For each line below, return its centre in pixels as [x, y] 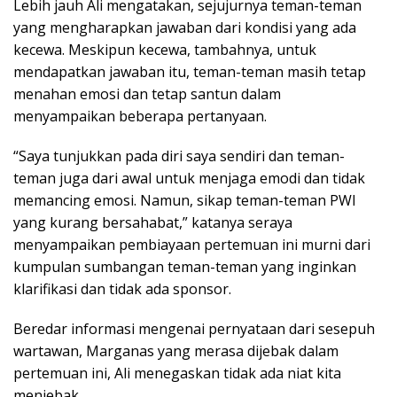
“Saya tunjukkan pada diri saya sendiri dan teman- [179, 156]
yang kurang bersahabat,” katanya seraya [153, 223]
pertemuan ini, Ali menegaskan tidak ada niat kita [177, 374]
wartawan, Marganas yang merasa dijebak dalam [176, 351]
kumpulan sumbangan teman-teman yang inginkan [185, 267]
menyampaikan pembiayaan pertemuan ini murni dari [192, 245]
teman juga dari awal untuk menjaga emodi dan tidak [189, 179]
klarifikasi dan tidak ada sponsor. [122, 289]
